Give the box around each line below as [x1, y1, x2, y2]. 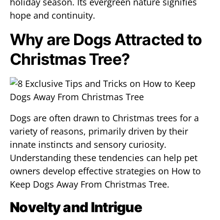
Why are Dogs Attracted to [10, 30, 202, 49]
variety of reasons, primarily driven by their [10, 125, 188, 137]
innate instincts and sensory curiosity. [10, 138, 166, 150]
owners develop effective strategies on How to [10, 165, 201, 177]
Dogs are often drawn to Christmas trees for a [10, 112, 199, 124]
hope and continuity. [10, 9, 95, 21]
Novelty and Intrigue [10, 199, 142, 216]
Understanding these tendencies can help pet [10, 152, 197, 164]
